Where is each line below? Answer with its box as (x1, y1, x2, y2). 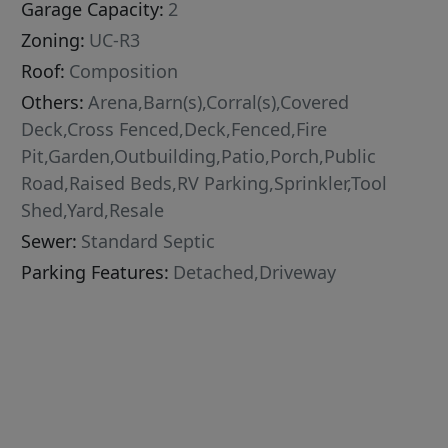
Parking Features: (21, 260, 170, 285)
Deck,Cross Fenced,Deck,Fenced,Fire (21, 117, 328, 142)
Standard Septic (81, 229, 216, 254)
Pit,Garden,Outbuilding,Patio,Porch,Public (21, 144, 377, 169)
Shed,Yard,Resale (21, 198, 165, 223)
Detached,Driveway (173, 260, 337, 285)
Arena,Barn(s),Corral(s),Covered (88, 90, 350, 115)
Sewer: (21, 229, 78, 254)
